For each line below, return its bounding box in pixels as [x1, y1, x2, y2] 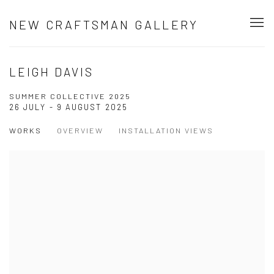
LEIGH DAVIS [9, 65, 94, 79]
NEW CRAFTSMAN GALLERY [9, 17, 199, 32]
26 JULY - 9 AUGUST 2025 [9, 102, 128, 112]
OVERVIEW [57, 125, 103, 135]
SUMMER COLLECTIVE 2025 [9, 91, 131, 101]
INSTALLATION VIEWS [119, 125, 213, 135]
